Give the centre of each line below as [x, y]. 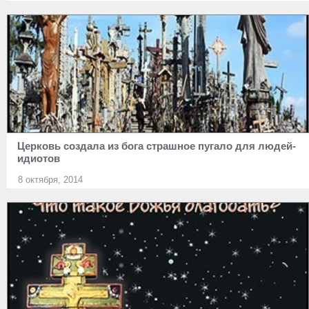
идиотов [39, 158]
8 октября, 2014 [50, 179]
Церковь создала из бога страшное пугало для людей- [157, 146]
